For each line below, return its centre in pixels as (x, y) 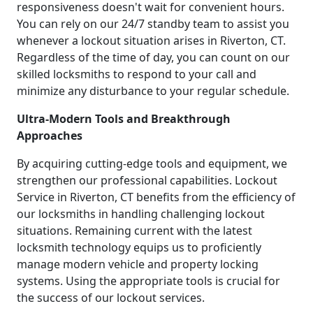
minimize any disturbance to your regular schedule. (153, 91)
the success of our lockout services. (111, 298)
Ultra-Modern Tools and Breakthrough (124, 119)
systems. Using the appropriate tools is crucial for (148, 281)
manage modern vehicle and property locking (138, 264)
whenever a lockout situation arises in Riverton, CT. (151, 41)
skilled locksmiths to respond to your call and (137, 74)
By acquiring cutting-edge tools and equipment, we (152, 164)
